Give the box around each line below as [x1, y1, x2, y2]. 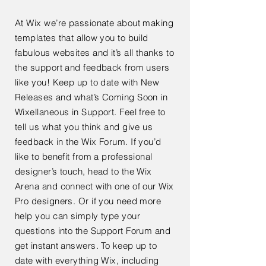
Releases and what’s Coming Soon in [15, 91, 168, 103]
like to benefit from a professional [15, 151, 153, 162]
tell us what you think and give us [15, 121, 153, 132]
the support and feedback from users [15, 62, 170, 73]
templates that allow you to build [15, 32, 148, 43]
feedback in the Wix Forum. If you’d [15, 136, 161, 147]
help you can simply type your [15, 210, 141, 221]
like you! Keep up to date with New [15, 77, 160, 88]
